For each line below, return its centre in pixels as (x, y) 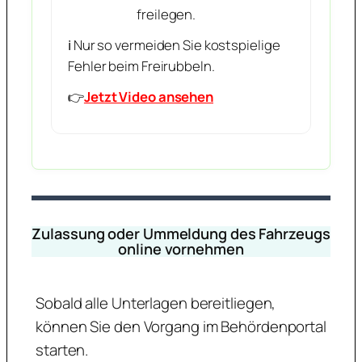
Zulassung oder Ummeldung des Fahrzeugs (181, 233)
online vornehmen (181, 248)
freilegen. (166, 14)
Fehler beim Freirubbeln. (141, 65)
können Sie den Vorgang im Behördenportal (181, 327)
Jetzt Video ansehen (149, 96)
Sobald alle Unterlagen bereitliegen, (156, 303)
